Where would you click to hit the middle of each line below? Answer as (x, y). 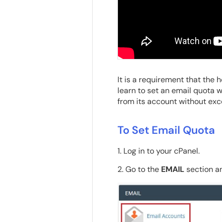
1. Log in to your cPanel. (158, 151)
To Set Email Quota (166, 130)
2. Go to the (139, 169)
